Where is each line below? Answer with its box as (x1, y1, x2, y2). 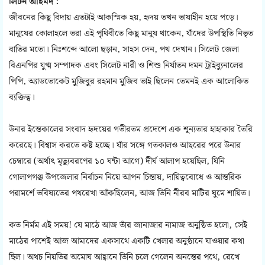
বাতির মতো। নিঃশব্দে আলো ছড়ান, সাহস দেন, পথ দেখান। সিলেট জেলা (9, 43, 239, 57)
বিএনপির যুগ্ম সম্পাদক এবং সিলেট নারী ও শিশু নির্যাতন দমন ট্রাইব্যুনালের (9, 59, 243, 73)
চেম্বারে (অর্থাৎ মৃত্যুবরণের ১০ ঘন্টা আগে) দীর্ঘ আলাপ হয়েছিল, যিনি (9, 154, 225, 169)
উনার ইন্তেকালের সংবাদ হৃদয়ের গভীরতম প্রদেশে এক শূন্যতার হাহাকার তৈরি (9, 122, 253, 137)
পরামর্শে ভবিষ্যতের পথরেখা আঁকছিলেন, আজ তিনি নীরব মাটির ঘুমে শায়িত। (9, 186, 250, 201)
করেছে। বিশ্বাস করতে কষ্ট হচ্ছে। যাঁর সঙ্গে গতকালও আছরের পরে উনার (9, 138, 241, 153)
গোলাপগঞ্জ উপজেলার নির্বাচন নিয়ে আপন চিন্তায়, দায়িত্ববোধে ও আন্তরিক (9, 170, 241, 185)
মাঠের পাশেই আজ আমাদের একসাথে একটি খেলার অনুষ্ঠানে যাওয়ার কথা (9, 234, 244, 249)
